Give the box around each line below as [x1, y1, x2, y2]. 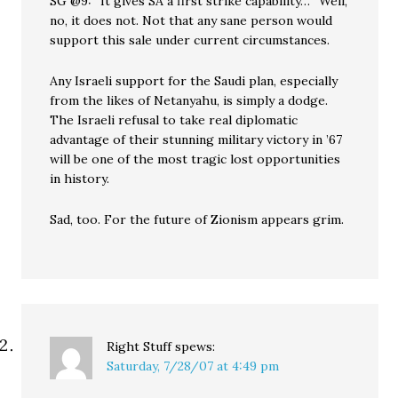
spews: [175, 338, 216, 354]
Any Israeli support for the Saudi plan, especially [50, 73, 338, 89]
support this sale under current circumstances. [50, 32, 330, 48]
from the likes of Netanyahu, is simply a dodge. [50, 92, 329, 108]
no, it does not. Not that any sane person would [50, 12, 333, 28]
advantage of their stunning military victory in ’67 [50, 131, 343, 147]
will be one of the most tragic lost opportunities [50, 151, 341, 167]
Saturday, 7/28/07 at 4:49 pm [107, 358, 280, 374]
